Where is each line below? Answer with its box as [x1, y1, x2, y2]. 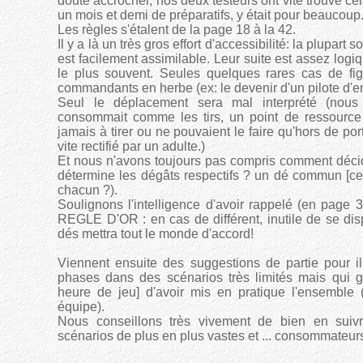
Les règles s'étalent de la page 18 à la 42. [58, 23, 296, 36]
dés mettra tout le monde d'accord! [58, 227, 254, 241]
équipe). [58, 300, 105, 314]
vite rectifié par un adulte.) [58, 139, 205, 153]
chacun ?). [58, 183, 117, 197]
